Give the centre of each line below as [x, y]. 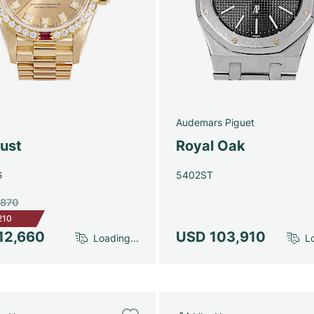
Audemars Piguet [215, 122]
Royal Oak [210, 145]
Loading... [116, 238]
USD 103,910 [220, 237]
